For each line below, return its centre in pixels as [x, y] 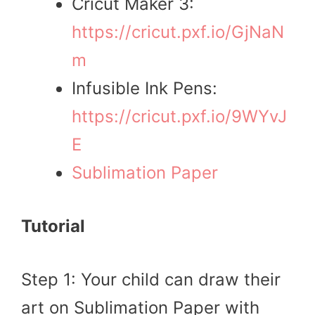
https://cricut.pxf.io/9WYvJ [179, 116]
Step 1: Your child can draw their [151, 279]
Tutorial [53, 226]
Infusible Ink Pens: [144, 88]
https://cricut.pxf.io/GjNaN [178, 32]
